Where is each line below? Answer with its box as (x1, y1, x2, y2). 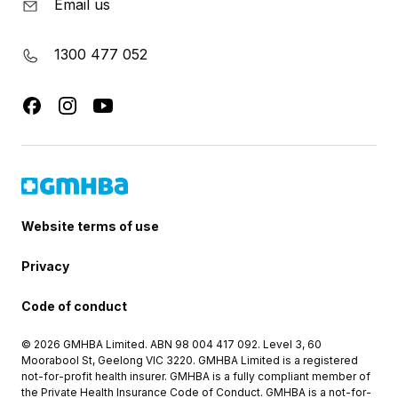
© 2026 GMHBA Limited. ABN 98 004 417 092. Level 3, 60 (21, 338, 322, 351)
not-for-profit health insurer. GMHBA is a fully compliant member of (21, 370, 370, 383)
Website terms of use (21, 219, 159, 234)
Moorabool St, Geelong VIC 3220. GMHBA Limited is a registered (21, 354, 358, 367)
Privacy (21, 259, 69, 274)
